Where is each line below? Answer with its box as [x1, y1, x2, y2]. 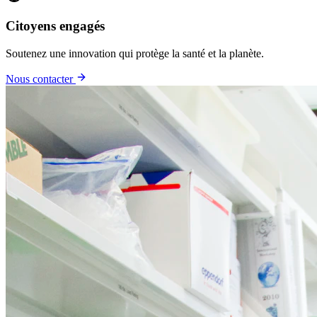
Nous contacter [6, 72, 76, 85]
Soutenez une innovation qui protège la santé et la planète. [6, 47, 264, 59]
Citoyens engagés [6, 18, 105, 34]
